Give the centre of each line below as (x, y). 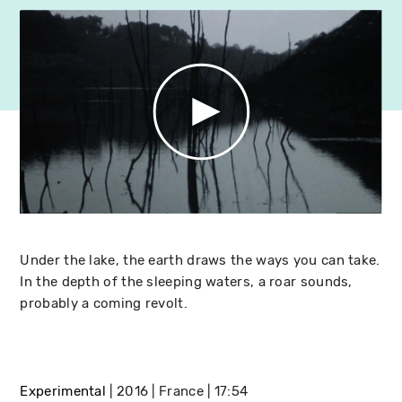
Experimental (63, 391)
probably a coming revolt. (104, 303)
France (181, 391)
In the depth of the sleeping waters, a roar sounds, (186, 281)
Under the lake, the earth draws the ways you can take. (200, 260)
